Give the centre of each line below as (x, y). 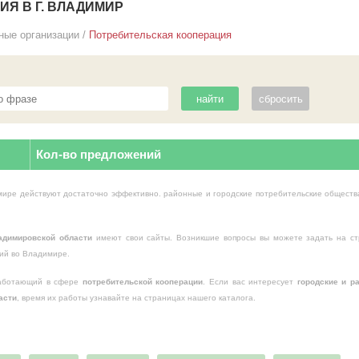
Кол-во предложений (99, 154)
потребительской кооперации (143, 282)
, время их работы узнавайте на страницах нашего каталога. (136, 298)
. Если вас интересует (250, 282)
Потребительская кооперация (160, 35)
